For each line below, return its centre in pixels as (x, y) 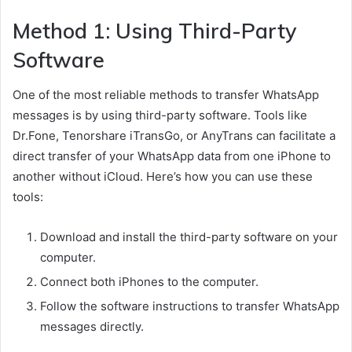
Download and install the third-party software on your (189, 237)
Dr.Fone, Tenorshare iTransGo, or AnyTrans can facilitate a (174, 136)
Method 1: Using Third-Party (155, 30)
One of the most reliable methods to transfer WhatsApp (166, 95)
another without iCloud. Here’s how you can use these (163, 176)
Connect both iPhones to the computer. (149, 282)
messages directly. (92, 326)
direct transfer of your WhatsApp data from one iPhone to (172, 156)
